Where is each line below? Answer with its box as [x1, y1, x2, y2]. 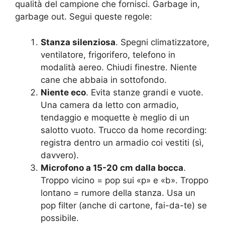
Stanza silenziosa [41, 37, 116, 47]
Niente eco [41, 87, 86, 97]
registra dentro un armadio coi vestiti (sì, [41, 137, 204, 148]
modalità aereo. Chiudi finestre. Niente [41, 62, 197, 72]
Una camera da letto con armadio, [41, 99, 179, 110]
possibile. [41, 212, 79, 223]
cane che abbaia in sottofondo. [41, 74, 167, 85]
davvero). [41, 150, 79, 160]
